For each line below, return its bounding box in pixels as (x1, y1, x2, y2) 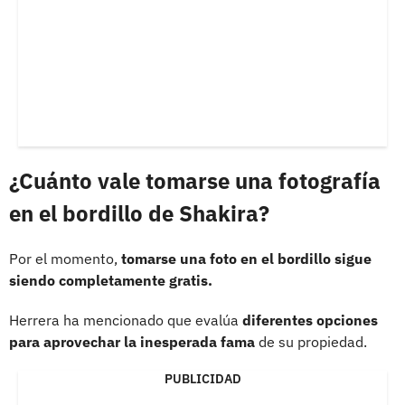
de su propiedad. (255, 332, 367, 351)
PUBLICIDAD (164, 370, 241, 387)
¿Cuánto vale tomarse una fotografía (9, 165, 381, 195)
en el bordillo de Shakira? (9, 198, 269, 228)
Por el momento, (9, 249, 121, 268)
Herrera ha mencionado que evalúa (9, 310, 242, 329)
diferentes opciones (242, 310, 378, 329)
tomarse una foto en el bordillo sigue (121, 249, 372, 268)
